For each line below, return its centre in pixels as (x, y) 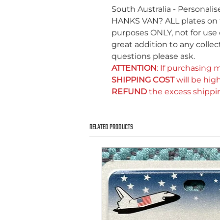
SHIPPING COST (144, 80)
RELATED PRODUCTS (111, 127)
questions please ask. (153, 56)
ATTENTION (134, 68)
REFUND (129, 91)
